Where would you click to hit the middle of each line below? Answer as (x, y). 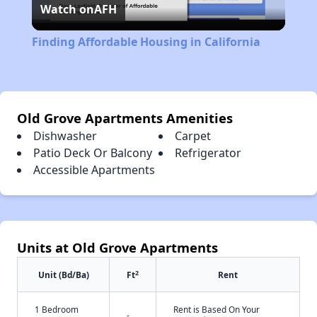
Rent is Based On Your (217, 310)
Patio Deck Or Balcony (93, 153)
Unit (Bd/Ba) (63, 275)
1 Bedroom (57, 310)
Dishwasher (65, 136)
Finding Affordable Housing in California (146, 42)
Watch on (67, 10)
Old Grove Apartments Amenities (125, 118)
